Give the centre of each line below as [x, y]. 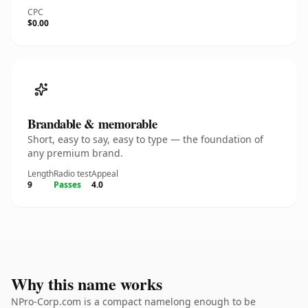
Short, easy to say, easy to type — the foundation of [145, 139]
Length [41, 174]
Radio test [73, 174]
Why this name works [87, 284]
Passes [67, 185]
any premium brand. [75, 153]
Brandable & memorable [92, 123]
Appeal [105, 174]
